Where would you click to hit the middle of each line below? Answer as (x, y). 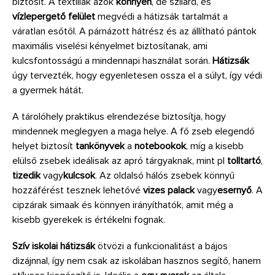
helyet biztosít (44, 146)
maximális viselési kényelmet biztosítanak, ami (110, 46)
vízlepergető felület (54, 16)
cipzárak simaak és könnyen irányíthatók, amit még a (123, 205)
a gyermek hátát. (48, 90)
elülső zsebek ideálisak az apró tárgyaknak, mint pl (120, 161)
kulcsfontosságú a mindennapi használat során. (112, 60)
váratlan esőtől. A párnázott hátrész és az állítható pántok (134, 31)
